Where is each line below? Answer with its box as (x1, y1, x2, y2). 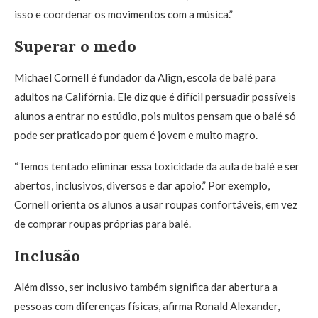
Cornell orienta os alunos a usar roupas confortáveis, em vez (14, 198, 297, 211)
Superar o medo (14, 36, 136, 56)
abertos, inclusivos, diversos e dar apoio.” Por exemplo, (14, 179, 270, 192)
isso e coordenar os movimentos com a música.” (14, 8, 233, 21)
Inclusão (14, 246, 80, 265)
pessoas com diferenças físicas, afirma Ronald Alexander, (14, 300, 280, 312)
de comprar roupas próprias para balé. (14, 217, 191, 230)
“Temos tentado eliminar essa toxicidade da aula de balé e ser (14, 160, 300, 172)
